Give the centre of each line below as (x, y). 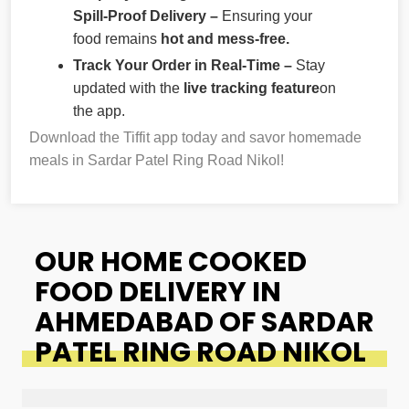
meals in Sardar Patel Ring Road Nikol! (157, 160)
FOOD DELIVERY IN (158, 292)
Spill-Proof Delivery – (147, 16)
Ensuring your (267, 16)
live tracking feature (252, 88)
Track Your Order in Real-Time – (184, 65)
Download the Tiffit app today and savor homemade (195, 137)
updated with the (128, 88)
